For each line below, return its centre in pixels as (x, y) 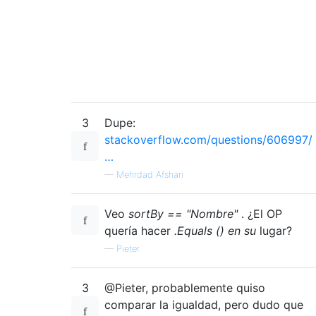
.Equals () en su (215, 230)
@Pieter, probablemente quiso (185, 287)
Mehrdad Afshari (150, 174)
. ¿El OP (260, 213)
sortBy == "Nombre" (183, 213)
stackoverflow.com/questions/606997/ (208, 139)
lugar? (274, 230)
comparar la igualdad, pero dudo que (204, 304)
